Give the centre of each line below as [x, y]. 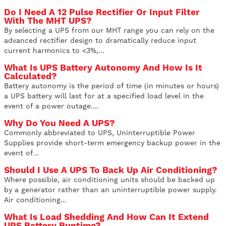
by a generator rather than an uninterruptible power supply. [112, 190]
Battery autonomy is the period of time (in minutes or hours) [111, 86]
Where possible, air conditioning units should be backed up [109, 180]
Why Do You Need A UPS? [60, 123]
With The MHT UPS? [48, 21]
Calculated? [31, 76]
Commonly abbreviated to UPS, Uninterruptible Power [100, 133]
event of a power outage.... [51, 106]
